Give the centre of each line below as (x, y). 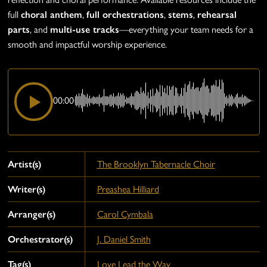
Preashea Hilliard (128, 190)
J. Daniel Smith (124, 240)
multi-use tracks (84, 30)
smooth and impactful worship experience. (87, 45)
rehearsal (217, 15)
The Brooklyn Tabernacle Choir (156, 164)
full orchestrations (125, 15)
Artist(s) (24, 164)
